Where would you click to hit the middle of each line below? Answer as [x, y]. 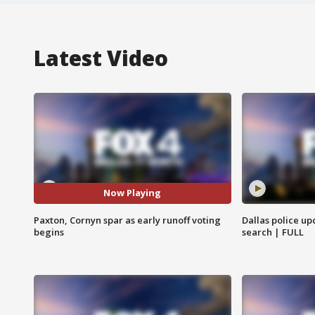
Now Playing [133, 193]
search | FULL [272, 232]
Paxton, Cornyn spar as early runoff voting [127, 220]
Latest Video [101, 58]
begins [49, 232]
